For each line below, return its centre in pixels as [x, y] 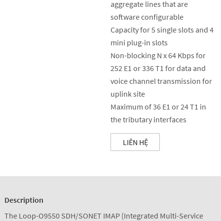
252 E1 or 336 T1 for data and [158, 68]
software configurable [147, 17]
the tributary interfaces [148, 120]
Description [24, 200]
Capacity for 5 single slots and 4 [162, 30]
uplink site [128, 94]
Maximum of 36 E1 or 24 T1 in [158, 107]
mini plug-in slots [139, 43]
